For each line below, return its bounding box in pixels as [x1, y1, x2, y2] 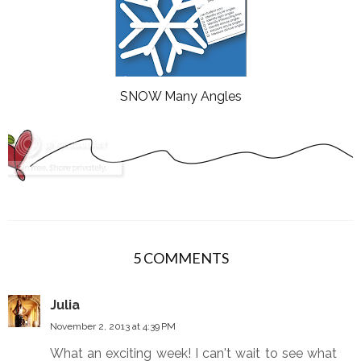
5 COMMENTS [132, 249, 229, 268]
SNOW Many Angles [119, 89, 242, 105]
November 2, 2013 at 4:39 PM [50, 321, 176, 333]
